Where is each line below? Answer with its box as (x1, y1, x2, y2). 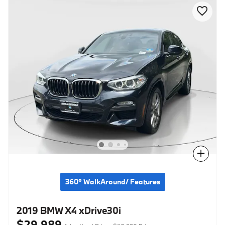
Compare (170, 150, 193, 157)
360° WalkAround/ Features (65, 177, 160, 187)
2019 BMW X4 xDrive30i (17, 204, 121, 217)
